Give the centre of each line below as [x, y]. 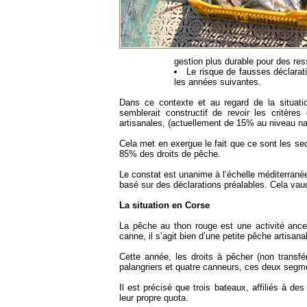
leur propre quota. [154, 298]
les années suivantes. [218, 82]
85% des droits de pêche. [170, 154]
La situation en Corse [164, 206]
